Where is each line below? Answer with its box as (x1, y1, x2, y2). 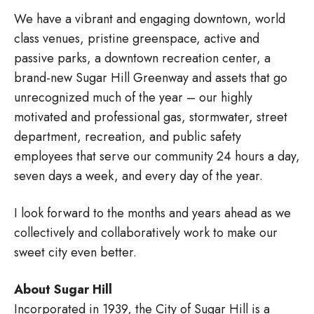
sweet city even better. (14, 243, 137, 261)
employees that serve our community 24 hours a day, (14, 146, 300, 165)
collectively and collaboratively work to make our (14, 223, 278, 242)
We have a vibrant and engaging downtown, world (14, 9, 285, 28)
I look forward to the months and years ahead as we (14, 203, 291, 222)
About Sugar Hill (14, 280, 112, 299)
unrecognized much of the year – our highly (14, 88, 252, 107)
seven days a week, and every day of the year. (14, 166, 263, 185)
